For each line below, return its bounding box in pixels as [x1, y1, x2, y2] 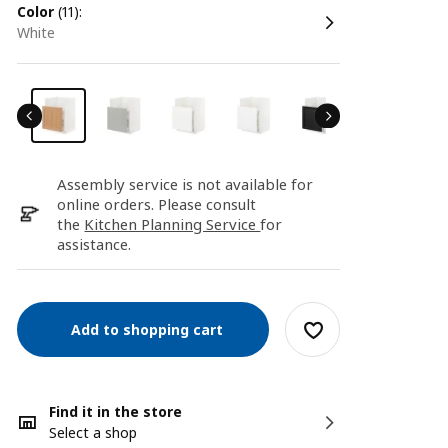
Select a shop [49, 423, 138, 442]
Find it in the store [49, 402, 183, 421]
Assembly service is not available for [57, 174, 314, 194]
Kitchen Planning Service [84, 214, 261, 234]
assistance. [57, 234, 132, 254]
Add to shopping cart [63, 319, 224, 339]
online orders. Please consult [57, 194, 257, 214]
